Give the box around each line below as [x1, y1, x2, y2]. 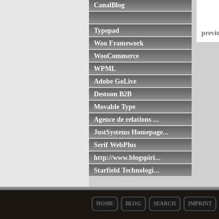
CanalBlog [94, 1, 125, 9]
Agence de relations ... [94, 115, 159, 123]
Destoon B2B [94, 90, 131, 98]
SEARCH [153, 200, 176, 206]
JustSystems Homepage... [94, 128, 169, 136]
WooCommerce [94, 52, 139, 60]
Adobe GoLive [94, 77, 136, 85]
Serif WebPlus [94, 141, 136, 149]
